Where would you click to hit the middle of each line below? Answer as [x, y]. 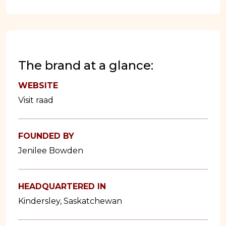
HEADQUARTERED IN [62, 186]
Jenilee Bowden [51, 150]
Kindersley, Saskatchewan [70, 201]
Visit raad [36, 100]
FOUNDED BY [46, 136]
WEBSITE [38, 85]
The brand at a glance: [86, 65]
